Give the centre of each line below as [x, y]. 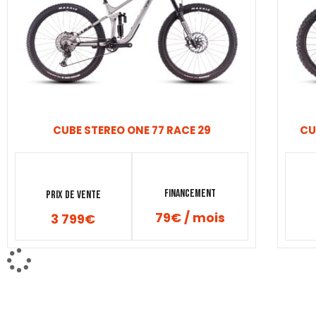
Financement [190, 193]
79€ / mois [190, 217]
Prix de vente [73, 195]
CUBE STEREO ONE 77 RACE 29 [132, 130]
